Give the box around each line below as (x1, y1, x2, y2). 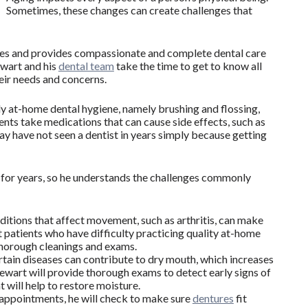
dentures (192, 291, 234, 305)
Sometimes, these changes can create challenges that (5, 3, 252, 17)
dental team (58, 59, 114, 73)
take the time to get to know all (113, 59, 262, 73)
